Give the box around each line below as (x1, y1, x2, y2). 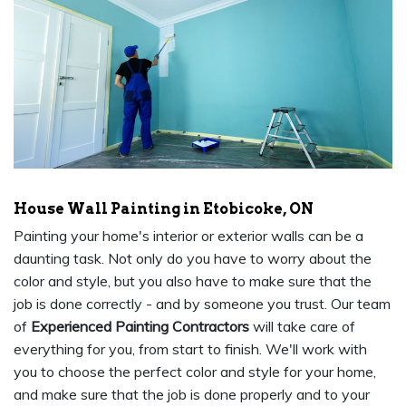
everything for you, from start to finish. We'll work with (14, 340, 367, 359)
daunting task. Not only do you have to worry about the (14, 249, 372, 268)
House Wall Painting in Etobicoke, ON (14, 200, 314, 218)
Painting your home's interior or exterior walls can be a (14, 227, 363, 246)
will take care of (249, 317, 355, 336)
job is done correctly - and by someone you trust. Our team (14, 295, 391, 314)
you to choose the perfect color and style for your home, (14, 362, 376, 382)
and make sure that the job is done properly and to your (14, 385, 370, 404)
